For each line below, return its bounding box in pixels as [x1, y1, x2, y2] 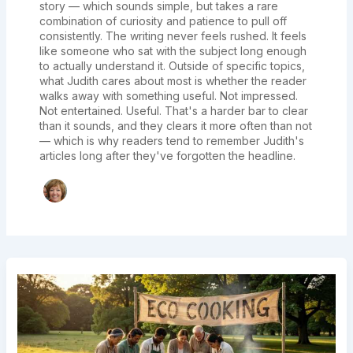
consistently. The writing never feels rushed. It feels [39, 29, 307, 43]
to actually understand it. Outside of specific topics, [39, 59, 305, 72]
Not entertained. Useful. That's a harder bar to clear [39, 104, 308, 117]
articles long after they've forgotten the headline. [39, 149, 295, 162]
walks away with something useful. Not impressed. [39, 89, 298, 102]
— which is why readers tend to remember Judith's [39, 134, 304, 147]
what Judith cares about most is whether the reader [39, 74, 307, 87]
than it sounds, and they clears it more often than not [39, 119, 312, 132]
